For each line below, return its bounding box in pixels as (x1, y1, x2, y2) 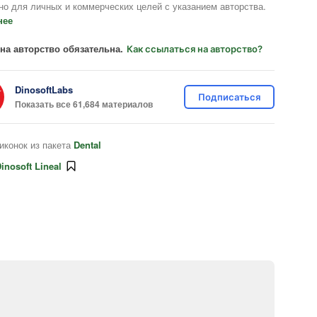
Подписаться (198, 91, 260, 103)
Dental (74, 138, 101, 151)
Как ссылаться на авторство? (127, 43, 263, 54)
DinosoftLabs (15, 82, 73, 96)
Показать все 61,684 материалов (15, 97, 153, 110)
